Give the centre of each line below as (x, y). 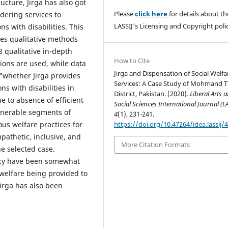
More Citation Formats (156, 145)
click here (151, 14)
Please (125, 14)
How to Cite (132, 61)
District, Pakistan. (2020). (152, 94)
